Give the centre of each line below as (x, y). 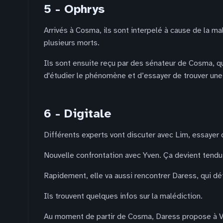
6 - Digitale (78, 113)
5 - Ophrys (74, 9)
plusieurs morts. (72, 43)
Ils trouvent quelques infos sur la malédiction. (123, 196)
